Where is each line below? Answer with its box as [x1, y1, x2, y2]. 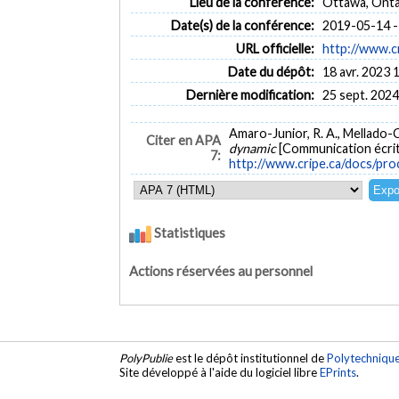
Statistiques [151, 224, 226, 241]
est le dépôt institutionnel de [173, 351, 328, 366]
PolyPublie [119, 351, 174, 366]
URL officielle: [235, 40, 314, 56]
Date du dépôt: [227, 63, 314, 79]
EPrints [320, 365, 357, 380]
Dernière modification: [185, 86, 314, 102]
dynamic [229, 141, 279, 157]
